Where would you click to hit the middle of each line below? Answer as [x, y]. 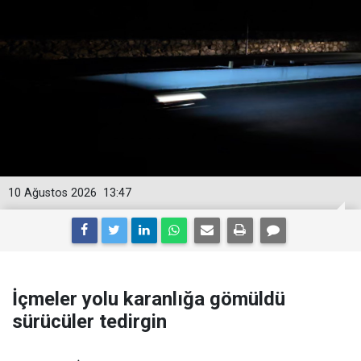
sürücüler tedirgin [89, 322]
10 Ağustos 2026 [52, 193]
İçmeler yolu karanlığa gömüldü [149, 299]
